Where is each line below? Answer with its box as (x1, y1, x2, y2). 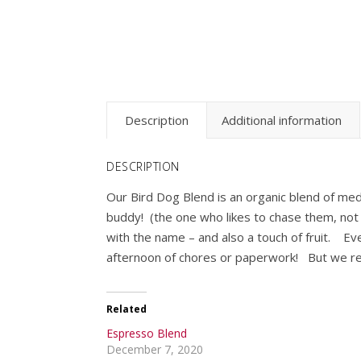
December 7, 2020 (106, 342, 203, 357)
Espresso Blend (106, 326, 187, 341)
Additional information (222, 112, 342, 128)
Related (106, 302, 147, 316)
